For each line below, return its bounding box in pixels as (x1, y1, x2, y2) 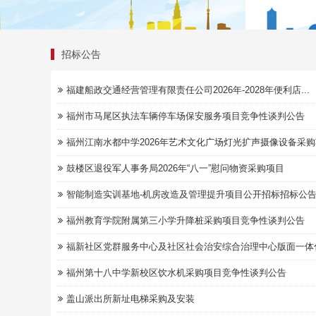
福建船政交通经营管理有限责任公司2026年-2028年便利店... (66, 85, 310, 95)
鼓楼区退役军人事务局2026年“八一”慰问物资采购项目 (66, 163, 284, 174)
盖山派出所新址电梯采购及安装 (66, 293, 195, 304)
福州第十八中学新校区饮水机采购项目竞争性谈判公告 (66, 267, 286, 278)
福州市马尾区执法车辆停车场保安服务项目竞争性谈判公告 (66, 111, 305, 121)
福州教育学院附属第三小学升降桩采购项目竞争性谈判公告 (66, 215, 305, 226)
